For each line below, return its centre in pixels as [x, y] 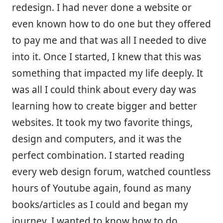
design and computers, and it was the [97, 139]
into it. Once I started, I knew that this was [107, 56]
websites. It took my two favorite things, [102, 122]
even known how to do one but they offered [111, 24]
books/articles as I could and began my [100, 204]
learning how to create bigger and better [105, 106]
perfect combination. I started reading [98, 155]
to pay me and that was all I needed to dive [109, 40]
